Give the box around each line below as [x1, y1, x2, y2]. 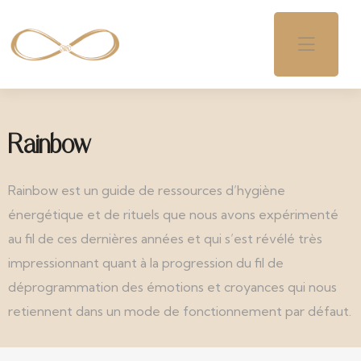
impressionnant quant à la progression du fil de [8, 255, 284, 271]
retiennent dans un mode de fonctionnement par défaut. [8, 303, 351, 319]
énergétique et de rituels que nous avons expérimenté [8, 206, 338, 222]
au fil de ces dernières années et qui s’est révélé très [8, 230, 322, 247]
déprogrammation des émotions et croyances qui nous [8, 279, 337, 295]
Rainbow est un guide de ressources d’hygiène [8, 182, 285, 198]
